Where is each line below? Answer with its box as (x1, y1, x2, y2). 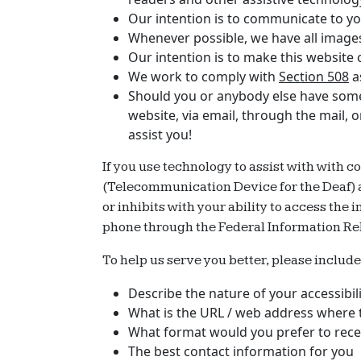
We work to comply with (128, 68, 279, 85)
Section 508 (279, 68, 349, 85)
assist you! (128, 126, 192, 143)
